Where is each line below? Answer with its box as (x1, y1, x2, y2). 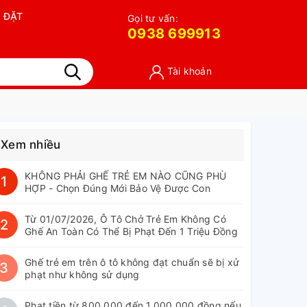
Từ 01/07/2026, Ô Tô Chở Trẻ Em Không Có (25, 213, 226, 225)
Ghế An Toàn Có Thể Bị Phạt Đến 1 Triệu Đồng (25, 225, 238, 237)
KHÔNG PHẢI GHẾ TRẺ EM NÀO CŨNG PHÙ (25, 170, 227, 182)
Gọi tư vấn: (127, 12, 178, 24)
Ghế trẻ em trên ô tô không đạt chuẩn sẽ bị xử (25, 256, 240, 268)
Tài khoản (167, 65, 212, 77)
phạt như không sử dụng (25, 269, 140, 280)
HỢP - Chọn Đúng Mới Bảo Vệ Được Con (25, 182, 210, 194)
